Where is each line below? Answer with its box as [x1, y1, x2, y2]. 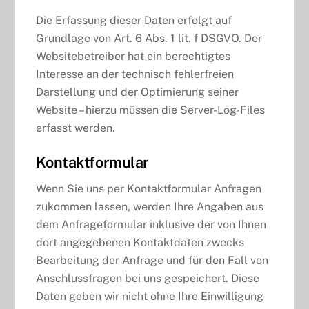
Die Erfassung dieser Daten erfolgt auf [36, 14, 232, 28]
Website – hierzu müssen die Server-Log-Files [36, 103, 266, 117]
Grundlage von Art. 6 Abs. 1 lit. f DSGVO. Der [36, 32, 263, 46]
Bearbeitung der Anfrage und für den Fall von [36, 253, 269, 267]
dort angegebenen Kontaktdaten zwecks [36, 235, 245, 249]
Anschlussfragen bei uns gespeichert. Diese [36, 271, 260, 285]
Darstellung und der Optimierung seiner [36, 86, 239, 99]
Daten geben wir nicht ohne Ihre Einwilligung [36, 289, 264, 303]
